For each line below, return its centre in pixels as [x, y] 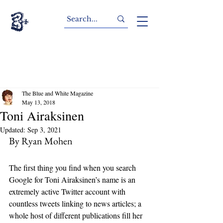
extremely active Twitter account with [68, 191]
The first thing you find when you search [73, 167]
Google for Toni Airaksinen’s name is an [73, 179]
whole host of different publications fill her [77, 215]
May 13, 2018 [39, 102]
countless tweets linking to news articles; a [76, 203]
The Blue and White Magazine [57, 93]
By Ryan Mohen [41, 141]
